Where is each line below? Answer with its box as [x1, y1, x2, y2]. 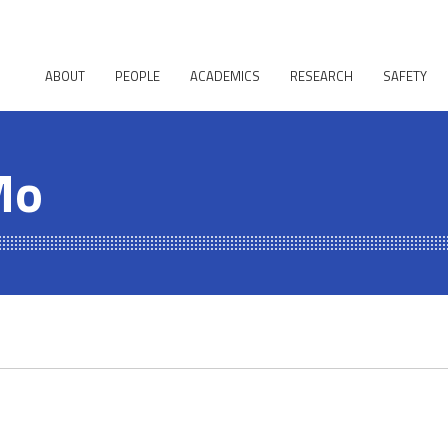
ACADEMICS [190, 66, 260, 87]
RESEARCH [290, 66, 353, 87]
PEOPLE [115, 66, 160, 87]
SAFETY [383, 66, 427, 87]
